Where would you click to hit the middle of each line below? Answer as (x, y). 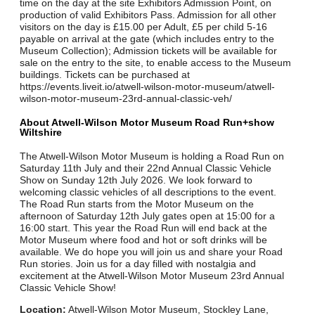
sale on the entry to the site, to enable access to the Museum (156, 62)
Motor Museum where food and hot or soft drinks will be (144, 240)
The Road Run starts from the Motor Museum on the (137, 204)
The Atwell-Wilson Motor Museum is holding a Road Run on (152, 156)
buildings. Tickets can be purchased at (105, 74)
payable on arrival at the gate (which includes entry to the (147, 38)
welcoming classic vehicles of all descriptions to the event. (148, 192)
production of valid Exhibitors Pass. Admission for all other (148, 14)
